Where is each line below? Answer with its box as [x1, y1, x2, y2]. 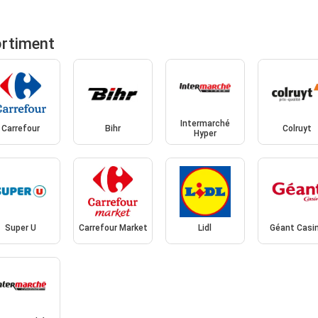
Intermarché [180, 119, 230, 129]
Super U [5, 222, 37, 233]
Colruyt [283, 124, 312, 134]
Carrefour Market [78, 222, 148, 233]
